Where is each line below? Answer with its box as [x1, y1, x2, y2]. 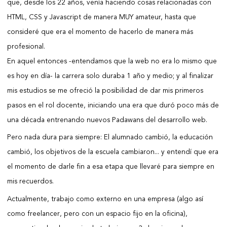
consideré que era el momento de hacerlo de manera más [7, 29, 193, 36]
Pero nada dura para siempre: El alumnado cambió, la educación [7, 134, 213, 141]
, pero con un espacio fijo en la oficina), [59, 210, 187, 217]
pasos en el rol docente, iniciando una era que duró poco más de [7, 102, 219, 109]
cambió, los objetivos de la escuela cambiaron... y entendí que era [7, 149, 218, 156]
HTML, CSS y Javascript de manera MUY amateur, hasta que [7, 14, 196, 21]
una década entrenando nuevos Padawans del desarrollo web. [7, 117, 207, 124]
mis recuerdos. [7, 178, 54, 185]
